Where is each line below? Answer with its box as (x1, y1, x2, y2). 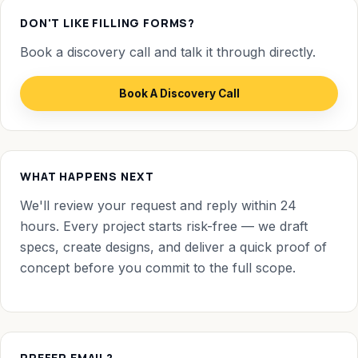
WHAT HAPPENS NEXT (20, 168, 154, 184)
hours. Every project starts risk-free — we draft (20, 217, 308, 234)
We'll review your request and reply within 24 (20, 197, 296, 213)
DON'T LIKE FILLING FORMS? (20, 14, 196, 30)
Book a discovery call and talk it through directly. (20, 43, 316, 60)
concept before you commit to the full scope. (20, 259, 296, 276)
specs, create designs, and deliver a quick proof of (20, 238, 327, 255)
